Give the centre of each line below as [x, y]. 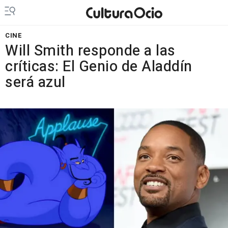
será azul [35, 82]
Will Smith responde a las [90, 51]
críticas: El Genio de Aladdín [99, 67]
